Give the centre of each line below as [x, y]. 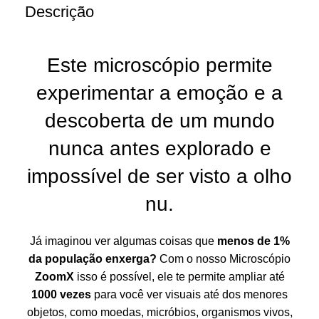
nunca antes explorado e [159, 148]
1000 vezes [61, 294]
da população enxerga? [94, 258]
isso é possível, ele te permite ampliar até [179, 276]
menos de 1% [253, 241]
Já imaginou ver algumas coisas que [123, 241]
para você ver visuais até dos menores [189, 294]
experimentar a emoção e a [159, 93]
